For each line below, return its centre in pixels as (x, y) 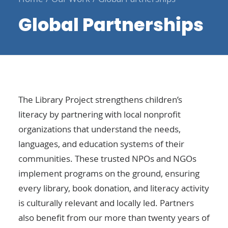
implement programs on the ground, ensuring (109, 173)
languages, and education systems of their (101, 144)
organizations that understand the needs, (99, 129)
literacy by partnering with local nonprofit (99, 114)
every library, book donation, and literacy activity (114, 188)
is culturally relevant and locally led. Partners (106, 203)
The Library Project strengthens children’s (100, 99)
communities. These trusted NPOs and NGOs (107, 159)
